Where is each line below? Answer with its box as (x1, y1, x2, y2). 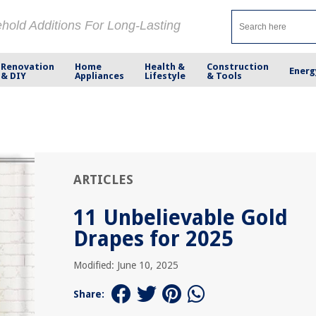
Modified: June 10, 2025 (73, 260, 178, 271)
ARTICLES (73, 172, 133, 187)
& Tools (206, 70, 242, 81)
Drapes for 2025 (73, 226, 233, 251)
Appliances (75, 70, 125, 81)
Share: (73, 288, 104, 300)
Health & (145, 61, 186, 72)
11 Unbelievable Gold (73, 205, 288, 230)
